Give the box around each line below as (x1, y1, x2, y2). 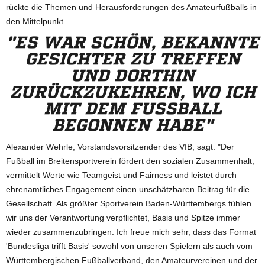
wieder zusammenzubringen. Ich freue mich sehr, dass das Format (6, 227, 256, 237)
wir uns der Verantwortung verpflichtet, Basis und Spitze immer (6, 212, 240, 222)
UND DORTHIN (70, 66, 195, 84)
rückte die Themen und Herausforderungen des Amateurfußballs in (6, 2, 257, 12)
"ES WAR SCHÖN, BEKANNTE (6, 33, 259, 51)
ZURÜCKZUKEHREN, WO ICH (9, 83, 256, 101)
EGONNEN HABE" (52, 116, 204, 134)
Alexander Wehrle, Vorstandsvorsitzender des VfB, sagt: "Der (6, 141, 234, 151)
